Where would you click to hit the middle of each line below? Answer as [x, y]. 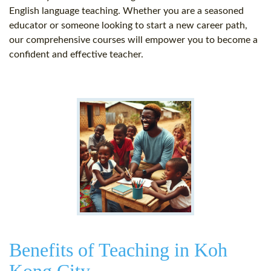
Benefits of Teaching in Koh [118, 250]
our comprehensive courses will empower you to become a [133, 40]
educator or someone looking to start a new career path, [128, 26]
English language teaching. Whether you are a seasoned [126, 11]
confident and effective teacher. [76, 55]
